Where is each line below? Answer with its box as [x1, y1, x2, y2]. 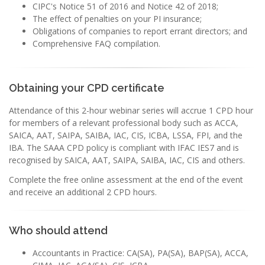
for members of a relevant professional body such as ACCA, [9, 117, 238, 128]
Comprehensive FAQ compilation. [33, 37, 160, 49]
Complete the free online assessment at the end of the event [9, 173, 243, 185]
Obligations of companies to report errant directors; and [33, 25, 247, 37]
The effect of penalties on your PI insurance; [33, 12, 204, 24]
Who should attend [9, 224, 108, 237]
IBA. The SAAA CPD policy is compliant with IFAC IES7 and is [9, 141, 239, 153]
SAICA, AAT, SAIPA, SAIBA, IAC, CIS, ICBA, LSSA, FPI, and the [9, 129, 243, 141]
